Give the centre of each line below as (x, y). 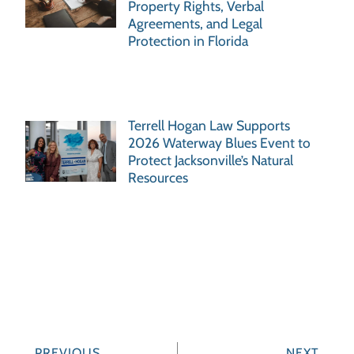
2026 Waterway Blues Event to (220, 143)
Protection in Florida (188, 40)
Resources (158, 178)
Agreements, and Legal (196, 23)
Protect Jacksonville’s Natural (211, 160)
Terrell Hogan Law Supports (209, 126)
